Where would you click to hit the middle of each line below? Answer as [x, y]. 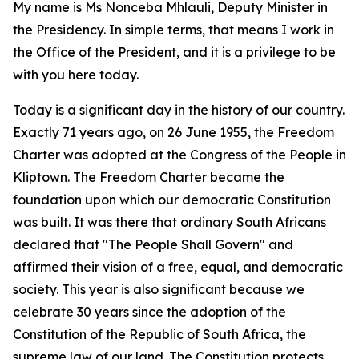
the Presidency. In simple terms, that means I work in [173, 30]
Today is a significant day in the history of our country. [179, 110]
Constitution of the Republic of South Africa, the [159, 334]
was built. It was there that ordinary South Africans [169, 222]
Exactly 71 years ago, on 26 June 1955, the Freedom [173, 132]
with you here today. [76, 75]
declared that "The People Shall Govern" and [153, 244]
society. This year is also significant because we [159, 289]
